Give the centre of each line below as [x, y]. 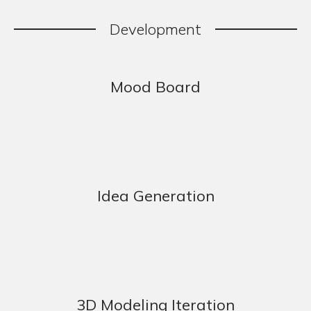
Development [155, 29]
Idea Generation [155, 195]
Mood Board [155, 86]
